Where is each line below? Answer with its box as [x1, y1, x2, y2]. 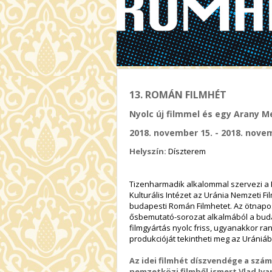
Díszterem [168, 145, 206, 157]
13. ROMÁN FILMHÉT [129, 87, 226, 101]
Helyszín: [129, 145, 168, 157]
